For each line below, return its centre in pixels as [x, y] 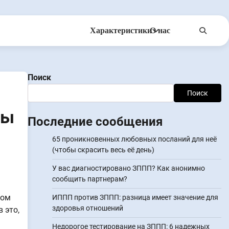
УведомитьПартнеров [120, 71]
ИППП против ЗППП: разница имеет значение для [135, 197]
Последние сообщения [95, 122]
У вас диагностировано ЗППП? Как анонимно [128, 168]
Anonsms [99, 50]
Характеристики [121, 30]
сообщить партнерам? [89, 179]
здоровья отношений [87, 208]
